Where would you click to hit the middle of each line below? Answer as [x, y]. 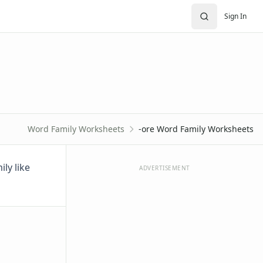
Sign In [235, 16]
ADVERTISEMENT [165, 168]
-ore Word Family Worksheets [196, 129]
